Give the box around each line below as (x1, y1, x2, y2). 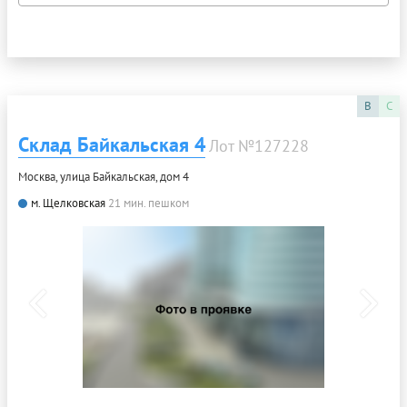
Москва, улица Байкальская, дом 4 (18, 169, 189, 185)
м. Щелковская (31, 195, 105, 212)
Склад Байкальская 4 (18, 132, 205, 158)
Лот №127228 (209, 135, 309, 157)
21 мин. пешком (108, 195, 189, 212)
